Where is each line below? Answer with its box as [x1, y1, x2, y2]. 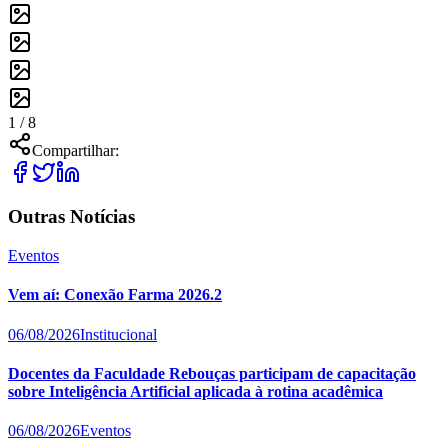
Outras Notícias [8, 206, 135, 228]
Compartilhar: [32, 141, 119, 159]
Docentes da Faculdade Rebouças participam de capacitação [8, 364, 416, 382]
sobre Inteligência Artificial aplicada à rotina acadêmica [8, 382, 383, 400]
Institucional [80, 325, 157, 343]
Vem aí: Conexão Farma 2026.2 [8, 286, 222, 304]
